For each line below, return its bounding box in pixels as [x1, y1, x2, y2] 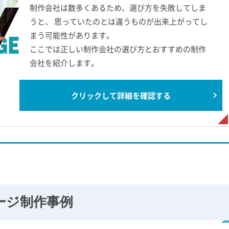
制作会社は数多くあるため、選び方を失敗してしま [29, 2, 206, 13]
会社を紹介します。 [29, 57, 99, 68]
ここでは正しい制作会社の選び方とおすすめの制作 [29, 43, 206, 54]
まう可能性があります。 [29, 30, 114, 40]
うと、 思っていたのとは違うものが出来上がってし [29, 16, 208, 27]
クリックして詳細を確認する [71, 90, 171, 101]
